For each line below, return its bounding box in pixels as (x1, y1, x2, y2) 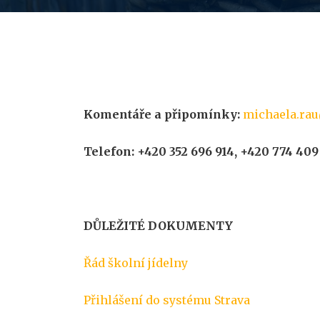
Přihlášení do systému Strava (84, 293, 250, 307)
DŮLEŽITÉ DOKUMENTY (84, 219, 233, 233)
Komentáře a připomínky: (84, 107, 240, 121)
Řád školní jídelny (84, 256, 188, 270)
